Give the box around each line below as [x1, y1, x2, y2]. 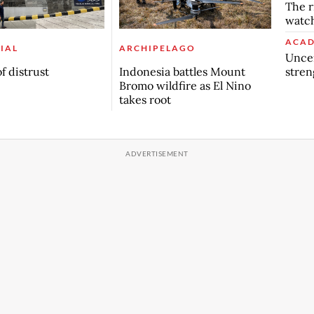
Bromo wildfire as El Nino [118, 78, 251, 93]
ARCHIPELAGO [118, 43, 196, 54]
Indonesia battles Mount [118, 64, 245, 79]
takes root [118, 93, 171, 107]
